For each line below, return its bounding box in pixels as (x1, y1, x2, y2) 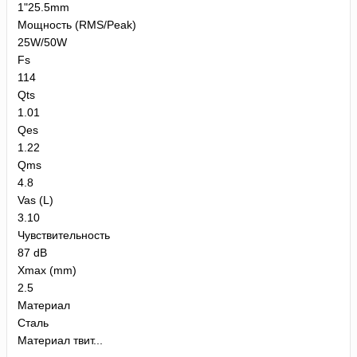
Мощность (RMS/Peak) (18, 18, 136, 32)
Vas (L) (18, 194, 53, 207)
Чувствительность (18, 229, 110, 242)
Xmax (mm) (18, 264, 76, 277)
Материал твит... (18, 334, 103, 347)
